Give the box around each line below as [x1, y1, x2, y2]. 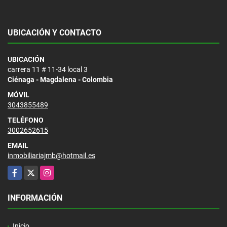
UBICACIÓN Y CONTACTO [8, 27, 101, 37]
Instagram [40, 166, 73, 175]
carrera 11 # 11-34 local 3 [8, 65, 88, 73]
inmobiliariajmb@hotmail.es [8, 151, 95, 160]
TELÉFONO [8, 116, 44, 124]
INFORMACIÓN [8, 193, 62, 203]
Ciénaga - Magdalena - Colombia [8, 75, 113, 84]
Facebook [8, 166, 39, 175]
